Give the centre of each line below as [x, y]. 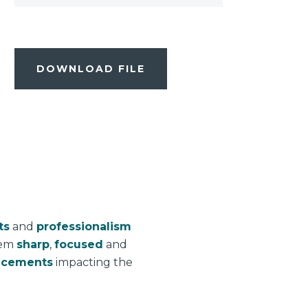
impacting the [92, 262]
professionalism [84, 226]
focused [78, 244]
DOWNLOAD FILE [91, 68]
